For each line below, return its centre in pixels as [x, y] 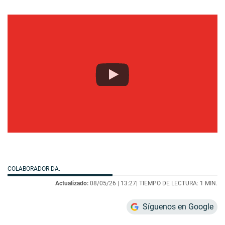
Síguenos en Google [178, 207]
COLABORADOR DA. [35, 169]
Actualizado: [72, 184]
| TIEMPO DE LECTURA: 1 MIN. [177, 184]
